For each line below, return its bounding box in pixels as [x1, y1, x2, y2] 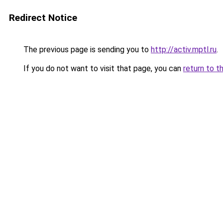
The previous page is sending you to [21, 45, 151, 54]
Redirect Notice [9, 12, 77, 23]
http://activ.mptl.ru [151, 45, 217, 54]
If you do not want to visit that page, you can [21, 64, 183, 73]
